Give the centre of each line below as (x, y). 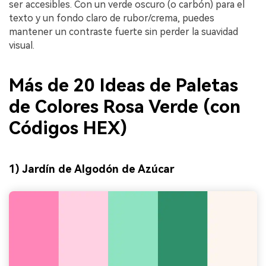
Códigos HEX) (68, 128)
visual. (22, 45)
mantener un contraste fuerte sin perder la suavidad (123, 31)
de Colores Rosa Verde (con (125, 107)
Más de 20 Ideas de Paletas (123, 85)
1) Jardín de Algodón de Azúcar (92, 169)
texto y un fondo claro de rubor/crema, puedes (112, 18)
